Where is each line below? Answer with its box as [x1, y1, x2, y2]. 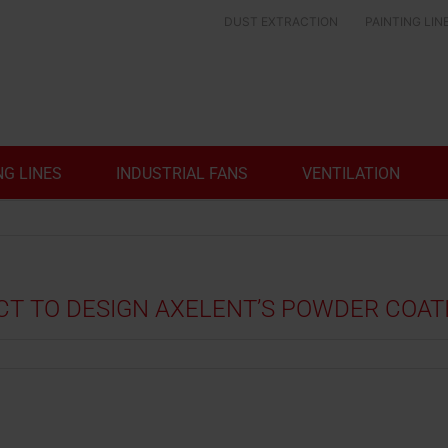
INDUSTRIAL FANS [116, 164, 248, 183]
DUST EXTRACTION [224, 14, 339, 29]
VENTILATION [302, 164, 400, 183]
